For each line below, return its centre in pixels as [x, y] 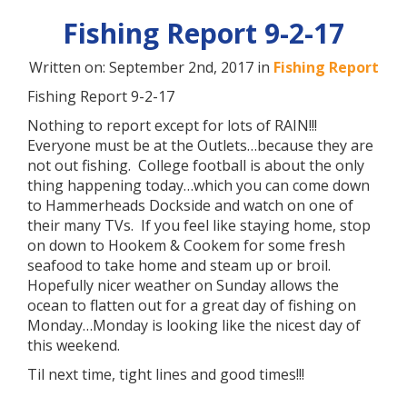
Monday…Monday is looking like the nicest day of [194, 325]
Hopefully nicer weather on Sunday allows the [183, 285]
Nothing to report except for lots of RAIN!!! [176, 125]
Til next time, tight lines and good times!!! [166, 374]
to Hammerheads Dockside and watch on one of [190, 205]
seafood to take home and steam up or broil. [181, 265]
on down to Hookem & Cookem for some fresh [186, 245]
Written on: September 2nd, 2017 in [151, 67]
